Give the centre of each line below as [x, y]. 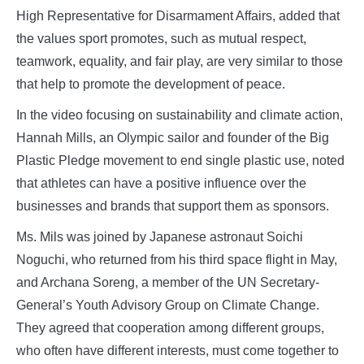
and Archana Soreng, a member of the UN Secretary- [168, 283]
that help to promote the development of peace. [151, 84]
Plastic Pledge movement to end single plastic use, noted [180, 161]
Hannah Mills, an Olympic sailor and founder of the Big [173, 138]
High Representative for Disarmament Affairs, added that [178, 16]
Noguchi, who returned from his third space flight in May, [177, 260]
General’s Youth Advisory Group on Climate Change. [168, 305]
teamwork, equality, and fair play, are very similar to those [180, 62]
